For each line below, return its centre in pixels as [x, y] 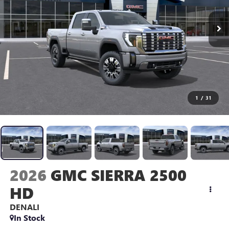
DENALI [24, 207]
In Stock [29, 218]
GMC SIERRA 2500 [118, 175]
